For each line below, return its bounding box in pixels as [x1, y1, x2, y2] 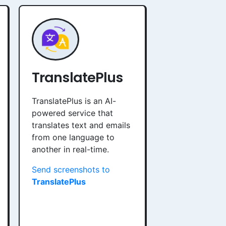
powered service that [32, 108, 113, 118]
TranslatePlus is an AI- [32, 96, 116, 106]
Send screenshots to [32, 164, 110, 175]
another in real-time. [32, 144, 109, 154]
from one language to [32, 132, 115, 142]
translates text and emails [32, 120, 130, 130]
